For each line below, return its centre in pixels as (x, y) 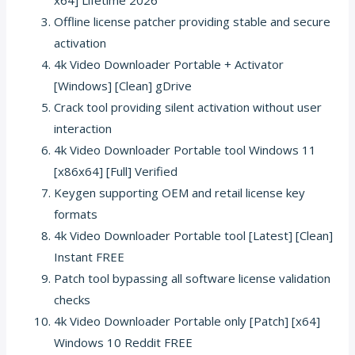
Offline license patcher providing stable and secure (193, 21)
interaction (83, 128)
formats (76, 214)
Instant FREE (90, 256)
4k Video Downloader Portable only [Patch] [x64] (187, 321)
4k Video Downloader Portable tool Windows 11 (185, 149)
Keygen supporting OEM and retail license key (180, 192)
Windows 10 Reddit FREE (124, 342)
